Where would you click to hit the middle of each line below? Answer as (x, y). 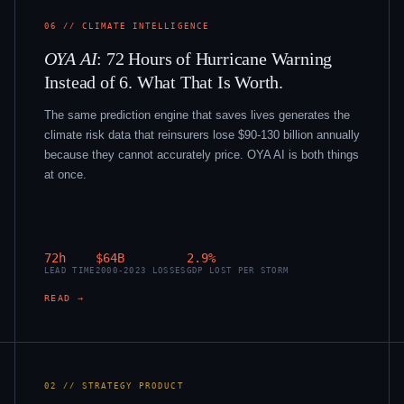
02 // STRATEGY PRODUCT (114, 385)
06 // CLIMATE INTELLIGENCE (126, 25)
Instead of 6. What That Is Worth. (164, 82)
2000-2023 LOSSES (141, 270)
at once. (65, 174)
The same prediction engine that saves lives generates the (197, 115)
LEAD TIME (69, 270)
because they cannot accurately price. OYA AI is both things (201, 154)
